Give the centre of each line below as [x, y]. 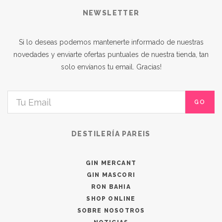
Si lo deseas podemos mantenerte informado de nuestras [111, 42]
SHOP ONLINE [111, 199]
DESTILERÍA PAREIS [111, 134]
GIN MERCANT [111, 163]
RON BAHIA [111, 187]
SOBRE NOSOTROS [111, 211]
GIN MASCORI [111, 175]
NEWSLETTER [111, 13]
